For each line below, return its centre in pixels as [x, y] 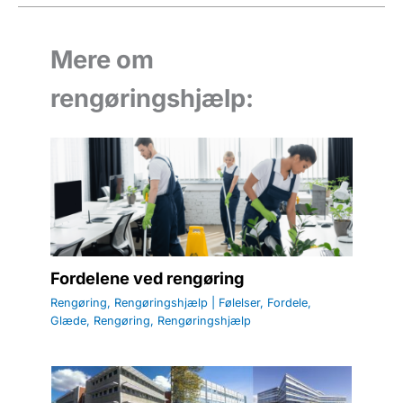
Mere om [103, 59]
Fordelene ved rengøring [148, 278]
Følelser [240, 303]
